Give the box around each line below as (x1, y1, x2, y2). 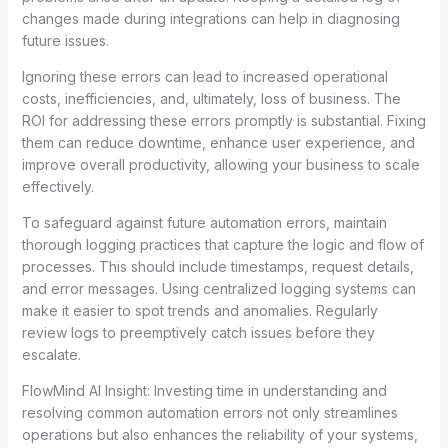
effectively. (21, 177, 94, 195)
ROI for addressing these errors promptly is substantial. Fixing (21, 111, 426, 129)
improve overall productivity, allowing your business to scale (21, 155, 420, 173)
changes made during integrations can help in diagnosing (21, 9, 400, 27)
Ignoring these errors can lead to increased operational (21, 67, 388, 85)
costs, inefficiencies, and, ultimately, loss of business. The (21, 89, 401, 107)
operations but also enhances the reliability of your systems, (21, 425, 418, 443)
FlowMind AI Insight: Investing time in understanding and (21, 381, 387, 399)
